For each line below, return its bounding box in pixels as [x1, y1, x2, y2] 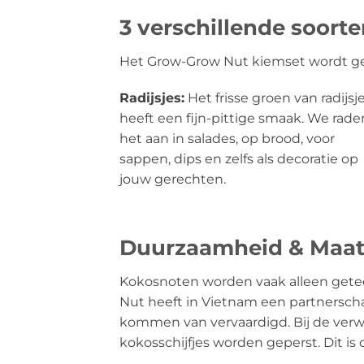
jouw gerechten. [119, 171, 226, 188]
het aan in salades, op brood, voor [119, 131, 335, 147]
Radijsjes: [119, 90, 184, 106]
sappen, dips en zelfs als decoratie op [119, 151, 358, 167]
